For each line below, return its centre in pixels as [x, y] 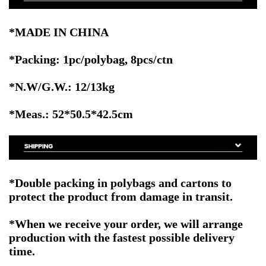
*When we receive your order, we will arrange [126, 224]
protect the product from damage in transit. [121, 196]
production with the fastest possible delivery [122, 237]
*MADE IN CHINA [59, 32]
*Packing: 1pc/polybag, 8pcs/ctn [91, 59]
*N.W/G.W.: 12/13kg [62, 86]
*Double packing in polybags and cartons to [120, 183]
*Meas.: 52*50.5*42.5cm [71, 114]
